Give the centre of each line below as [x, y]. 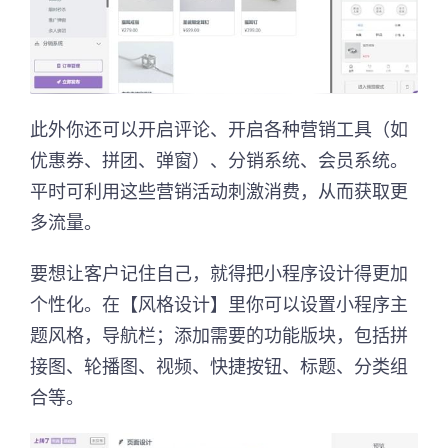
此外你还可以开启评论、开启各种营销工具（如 [219, 128]
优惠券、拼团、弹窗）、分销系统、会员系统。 [219, 159]
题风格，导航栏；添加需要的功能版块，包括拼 [219, 334]
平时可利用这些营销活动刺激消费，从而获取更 [219, 190]
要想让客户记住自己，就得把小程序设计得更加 [219, 272]
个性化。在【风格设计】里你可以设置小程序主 [219, 303]
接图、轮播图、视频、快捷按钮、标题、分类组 [219, 365]
